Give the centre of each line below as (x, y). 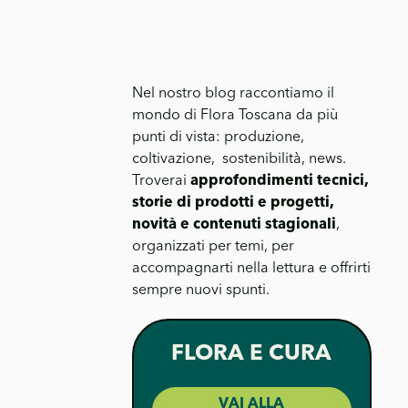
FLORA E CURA (252, 353)
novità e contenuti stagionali (234, 224)
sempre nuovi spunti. (200, 290)
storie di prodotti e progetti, (233, 202)
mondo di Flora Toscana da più (235, 115)
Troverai (161, 180)
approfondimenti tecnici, (279, 180)
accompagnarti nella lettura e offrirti (251, 268)
